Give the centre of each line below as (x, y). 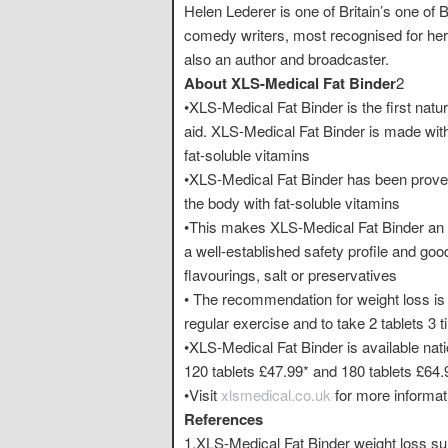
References (223, 418)
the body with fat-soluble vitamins (292, 202)
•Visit (202, 394)
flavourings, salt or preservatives (290, 274)
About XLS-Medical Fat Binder (290, 82)
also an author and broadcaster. (286, 58)
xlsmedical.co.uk (278, 394)
